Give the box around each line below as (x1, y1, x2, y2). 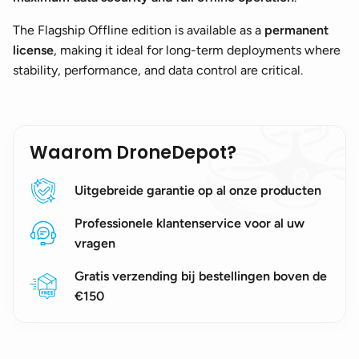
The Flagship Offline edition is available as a (13, 22, 264, 38)
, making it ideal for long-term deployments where (54, 42, 341, 58)
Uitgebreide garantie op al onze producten (75, 183, 321, 199)
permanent (264, 22, 329, 38)
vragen (75, 236, 115, 252)
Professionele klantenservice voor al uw (75, 216, 305, 232)
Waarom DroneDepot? (30, 140, 236, 166)
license (13, 42, 54, 58)
